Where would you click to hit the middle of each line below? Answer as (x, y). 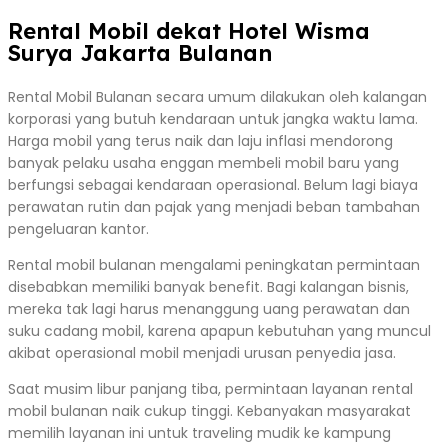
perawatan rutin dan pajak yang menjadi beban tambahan (214, 206)
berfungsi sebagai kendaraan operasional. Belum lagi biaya (213, 184)
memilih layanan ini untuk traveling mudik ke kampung (199, 432)
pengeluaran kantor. (78, 228)
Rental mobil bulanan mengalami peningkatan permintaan (214, 264)
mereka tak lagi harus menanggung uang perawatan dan (209, 308)
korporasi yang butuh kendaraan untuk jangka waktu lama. (213, 118)
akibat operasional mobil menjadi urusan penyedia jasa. (202, 352)
